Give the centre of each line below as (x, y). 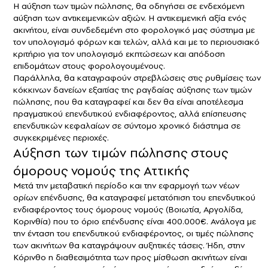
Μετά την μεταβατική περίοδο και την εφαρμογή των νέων (126, 185)
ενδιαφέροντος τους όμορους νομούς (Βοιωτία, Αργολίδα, (128, 209)
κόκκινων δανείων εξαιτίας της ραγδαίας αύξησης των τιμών (133, 89)
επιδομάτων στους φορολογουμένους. (89, 66)
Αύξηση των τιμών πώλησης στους (121, 152)
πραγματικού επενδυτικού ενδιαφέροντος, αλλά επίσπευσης (130, 113)
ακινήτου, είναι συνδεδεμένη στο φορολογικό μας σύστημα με (134, 30)
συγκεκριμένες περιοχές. (61, 137)
